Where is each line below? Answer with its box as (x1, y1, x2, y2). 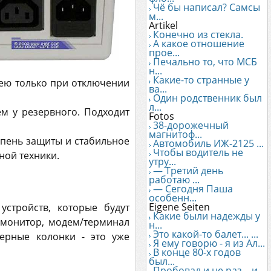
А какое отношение (153, 37, 244, 50)
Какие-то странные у (153, 73, 249, 87)
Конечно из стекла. (153, 28, 243, 41)
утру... (149, 155, 176, 168)
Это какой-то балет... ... (153, 227, 258, 241)
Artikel (149, 19, 178, 32)
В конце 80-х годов (153, 246, 241, 259)
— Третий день (153, 164, 223, 177)
